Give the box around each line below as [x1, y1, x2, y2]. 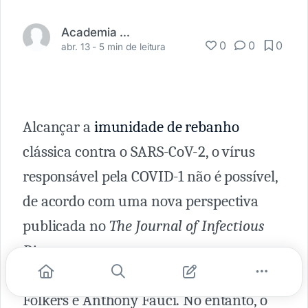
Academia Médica [120, 24, 130, 39]
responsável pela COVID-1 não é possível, [23, 167, 278, 186]
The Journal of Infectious [109, 217, 264, 235]
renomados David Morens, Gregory [23, 266, 243, 285]
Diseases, [23, 241, 81, 260]
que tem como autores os [80, 241, 239, 260]
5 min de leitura [99, 41, 166, 52]
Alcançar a [23, 118, 91, 136]
